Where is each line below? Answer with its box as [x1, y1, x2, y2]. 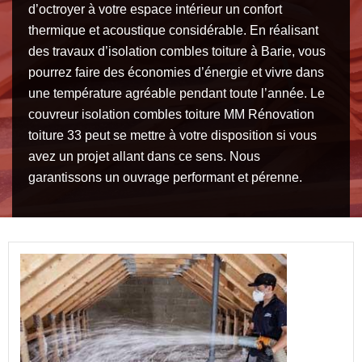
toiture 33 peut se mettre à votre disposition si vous [28, 128, 317, 142]
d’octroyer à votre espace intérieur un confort [28, 2, 282, 16]
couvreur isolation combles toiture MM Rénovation [28, 107, 314, 121]
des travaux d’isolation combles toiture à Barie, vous [28, 44, 326, 58]
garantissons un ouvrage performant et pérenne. [28, 170, 302, 184]
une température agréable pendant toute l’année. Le [28, 86, 325, 100]
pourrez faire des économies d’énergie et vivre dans [28, 65, 324, 79]
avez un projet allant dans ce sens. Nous [28, 149, 260, 163]
